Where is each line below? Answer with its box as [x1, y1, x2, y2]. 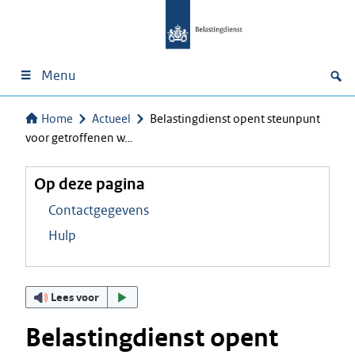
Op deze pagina [34, 174, 145, 194]
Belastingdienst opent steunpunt [150, 111, 320, 126]
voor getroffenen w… [25, 130, 133, 145]
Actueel [92, 111, 131, 126]
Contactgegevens [48, 201, 149, 219]
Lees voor [51, 289, 100, 304]
